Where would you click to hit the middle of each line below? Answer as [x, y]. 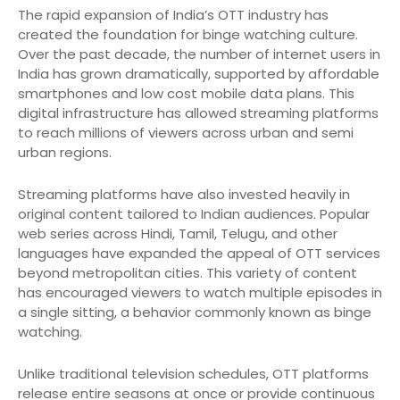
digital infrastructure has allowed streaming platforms [198, 113]
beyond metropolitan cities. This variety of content [187, 273]
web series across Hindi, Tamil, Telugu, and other [178, 234]
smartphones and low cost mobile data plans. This [186, 94]
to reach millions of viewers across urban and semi [186, 133]
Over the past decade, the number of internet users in [199, 54]
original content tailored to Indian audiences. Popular [194, 214]
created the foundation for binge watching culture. [188, 35]
